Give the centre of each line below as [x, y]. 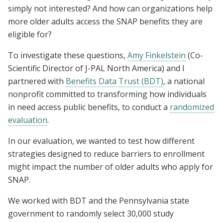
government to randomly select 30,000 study [91, 213]
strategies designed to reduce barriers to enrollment [106, 154]
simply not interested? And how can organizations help [110, 8]
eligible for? [30, 34]
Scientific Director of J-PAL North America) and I [96, 68]
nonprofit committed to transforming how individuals [107, 94]
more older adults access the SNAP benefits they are [105, 21]
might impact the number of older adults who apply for [111, 167]
